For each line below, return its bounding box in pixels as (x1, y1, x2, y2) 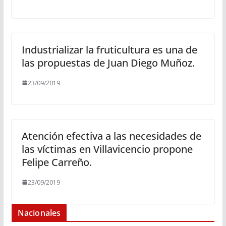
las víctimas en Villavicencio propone (21, 142, 193, 156)
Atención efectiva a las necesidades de (21, 129, 201, 143)
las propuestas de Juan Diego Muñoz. (21, 55, 195, 70)
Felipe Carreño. (21, 155, 92, 169)
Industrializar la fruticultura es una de (21, 42, 197, 56)
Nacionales (17, 207, 61, 218)
